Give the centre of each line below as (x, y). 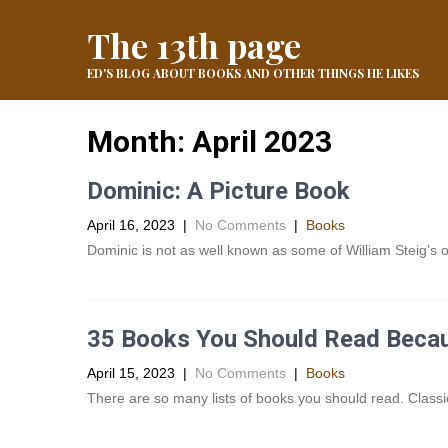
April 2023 (262, 141)
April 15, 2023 (131, 373)
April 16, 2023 (131, 225)
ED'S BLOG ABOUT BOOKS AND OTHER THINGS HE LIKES (253, 73)
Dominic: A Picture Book (218, 191)
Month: (139, 141)
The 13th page (194, 45)
